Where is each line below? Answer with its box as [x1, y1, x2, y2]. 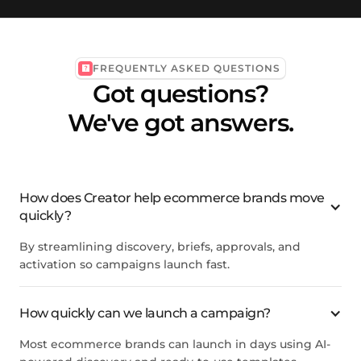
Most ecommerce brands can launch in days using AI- [19, 336, 330, 351]
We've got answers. [68, 107, 293, 138]
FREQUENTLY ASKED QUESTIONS [93, 61, 280, 74]
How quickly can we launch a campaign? [19, 305, 271, 321]
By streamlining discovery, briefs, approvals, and [19, 239, 301, 254]
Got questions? [93, 78, 268, 109]
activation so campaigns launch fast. [19, 256, 230, 272]
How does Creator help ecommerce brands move [19, 189, 325, 205]
